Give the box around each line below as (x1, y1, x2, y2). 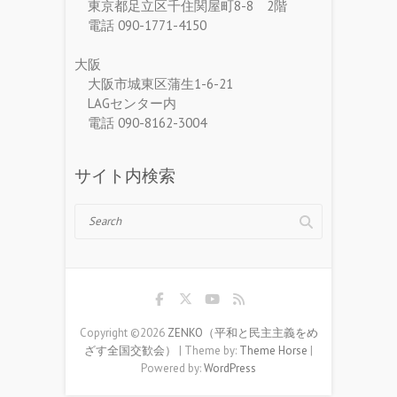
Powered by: (141, 360, 204, 376)
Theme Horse (239, 342, 307, 358)
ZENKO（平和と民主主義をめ (167, 324, 318, 340)
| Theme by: (176, 342, 239, 358)
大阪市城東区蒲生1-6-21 (74, 75, 233, 93)
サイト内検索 (74, 166, 175, 185)
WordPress (204, 360, 256, 376)
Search (74, 204, 113, 222)
